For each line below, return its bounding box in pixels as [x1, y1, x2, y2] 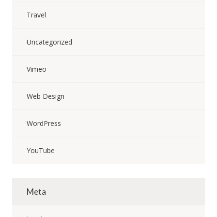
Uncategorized [27, 37, 72, 46]
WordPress [27, 119, 61, 128]
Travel [27, 10, 46, 19]
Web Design [27, 92, 64, 101]
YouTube [27, 146, 55, 155]
